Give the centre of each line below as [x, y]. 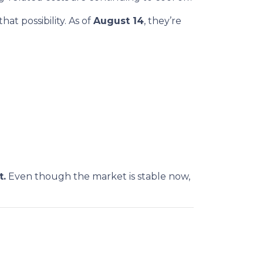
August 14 [119, 21]
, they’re [163, 21]
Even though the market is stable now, [98, 176]
